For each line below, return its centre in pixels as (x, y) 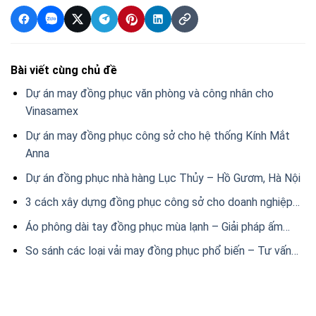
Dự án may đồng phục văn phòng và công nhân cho (149, 94)
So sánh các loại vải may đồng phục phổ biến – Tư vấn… (162, 251)
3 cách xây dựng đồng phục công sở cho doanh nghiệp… (162, 202)
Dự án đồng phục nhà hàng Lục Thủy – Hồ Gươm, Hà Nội (163, 178)
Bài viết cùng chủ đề (64, 71)
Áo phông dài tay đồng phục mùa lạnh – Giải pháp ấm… (157, 226)
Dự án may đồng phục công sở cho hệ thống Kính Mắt (157, 135)
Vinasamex (51, 111)
